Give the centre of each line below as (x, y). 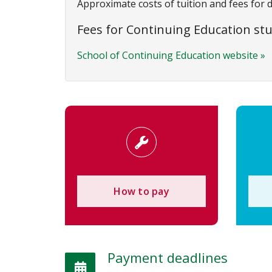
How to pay (141, 191)
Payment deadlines (168, 257)
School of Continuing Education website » (171, 55)
